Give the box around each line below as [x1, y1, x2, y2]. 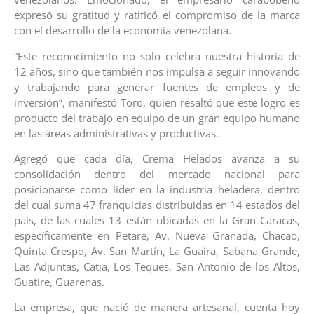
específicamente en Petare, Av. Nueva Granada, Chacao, [14, 228, 300, 243]
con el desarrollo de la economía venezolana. [14, 23, 231, 38]
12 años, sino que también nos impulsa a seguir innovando [14, 64, 300, 78]
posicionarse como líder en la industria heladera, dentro [14, 182, 300, 196]
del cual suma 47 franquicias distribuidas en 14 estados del [14, 197, 300, 212]
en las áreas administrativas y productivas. [14, 125, 219, 140]
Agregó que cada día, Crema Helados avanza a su [14, 151, 300, 165]
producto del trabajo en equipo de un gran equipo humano [14, 110, 300, 125]
